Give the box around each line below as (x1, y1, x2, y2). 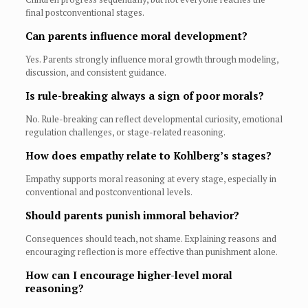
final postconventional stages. (25, 6, 144, 19)
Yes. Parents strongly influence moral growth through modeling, (25, 53, 278, 66)
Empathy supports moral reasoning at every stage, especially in (25, 173, 276, 186)
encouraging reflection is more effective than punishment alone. (25, 245, 278, 258)
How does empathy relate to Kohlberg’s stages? (25, 148, 272, 163)
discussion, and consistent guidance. (25, 66, 166, 79)
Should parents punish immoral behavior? (25, 208, 239, 223)
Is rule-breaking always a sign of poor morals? (25, 89, 264, 103)
